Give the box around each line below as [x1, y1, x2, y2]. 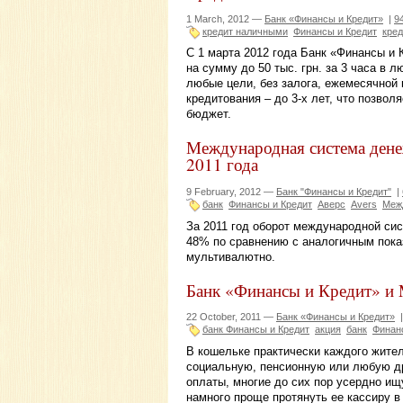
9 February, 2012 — [186, 186, 276, 198]
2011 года [186, 153, 258, 176]
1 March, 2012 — [186, 13, 264, 24]
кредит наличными [202, 25, 288, 37]
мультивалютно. [186, 249, 275, 264]
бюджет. [186, 107, 231, 121]
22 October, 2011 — [186, 311, 276, 323]
